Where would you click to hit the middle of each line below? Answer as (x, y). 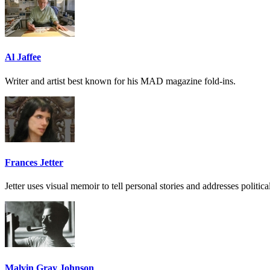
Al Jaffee (23, 57)
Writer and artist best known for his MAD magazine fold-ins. (120, 81)
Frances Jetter (34, 163)
